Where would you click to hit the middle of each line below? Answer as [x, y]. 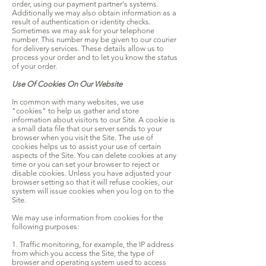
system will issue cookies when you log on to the [93, 191]
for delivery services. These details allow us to [88, 49]
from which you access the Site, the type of [83, 254]
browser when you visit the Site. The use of [83, 138]
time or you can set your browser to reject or [85, 164]
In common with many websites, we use [78, 102]
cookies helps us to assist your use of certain [86, 147]
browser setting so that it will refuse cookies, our [92, 182]
